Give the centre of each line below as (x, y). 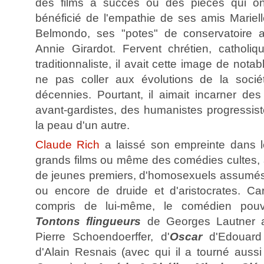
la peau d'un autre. (82, 125)
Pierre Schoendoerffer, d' (103, 236)
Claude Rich (68, 144)
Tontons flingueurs (88, 221)
